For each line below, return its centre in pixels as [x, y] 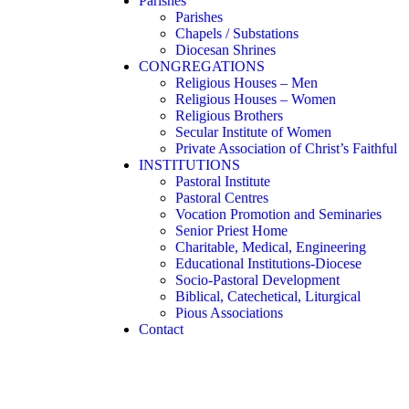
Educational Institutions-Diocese [268, 263]
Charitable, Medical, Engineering [271, 247]
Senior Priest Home [231, 231]
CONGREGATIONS [202, 66]
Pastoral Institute [223, 181]
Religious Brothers [229, 115]
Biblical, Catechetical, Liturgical [268, 296]
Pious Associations [229, 313]
